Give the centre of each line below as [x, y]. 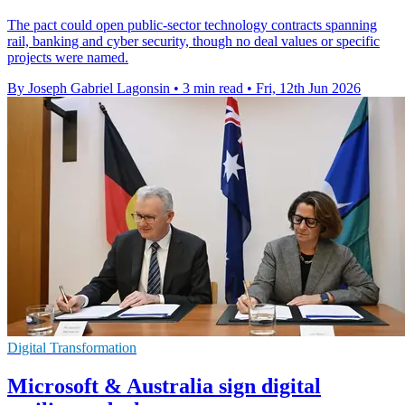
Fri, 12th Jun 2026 [308, 89]
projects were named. [68, 58]
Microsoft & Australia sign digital [164, 386]
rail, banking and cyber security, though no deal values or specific [193, 42]
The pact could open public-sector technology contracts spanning [192, 25]
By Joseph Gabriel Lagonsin [89, 89]
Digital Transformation [72, 348]
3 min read [213, 89]
